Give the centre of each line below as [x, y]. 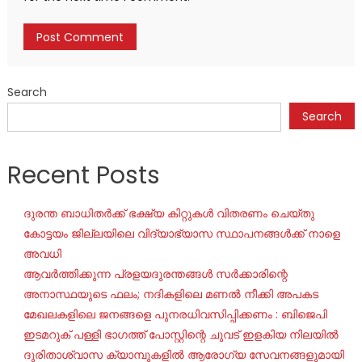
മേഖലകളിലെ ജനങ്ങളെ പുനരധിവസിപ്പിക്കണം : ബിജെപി [175, 314]
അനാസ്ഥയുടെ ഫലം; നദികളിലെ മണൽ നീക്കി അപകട [170, 294]
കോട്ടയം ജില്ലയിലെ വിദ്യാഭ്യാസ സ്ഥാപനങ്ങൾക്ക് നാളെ [181, 233]
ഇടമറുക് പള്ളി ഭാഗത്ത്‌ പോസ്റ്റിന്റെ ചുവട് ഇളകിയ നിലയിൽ [181, 334]
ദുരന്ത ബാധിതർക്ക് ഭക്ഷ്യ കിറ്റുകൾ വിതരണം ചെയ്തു [168, 213]
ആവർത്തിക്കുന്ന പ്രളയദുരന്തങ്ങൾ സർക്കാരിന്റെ [155, 274]
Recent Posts [83, 175]
